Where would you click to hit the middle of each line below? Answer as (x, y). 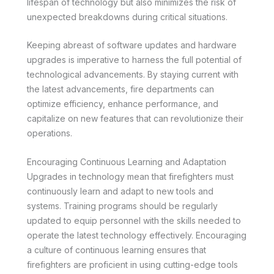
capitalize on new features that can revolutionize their (135, 119)
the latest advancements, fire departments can (120, 89)
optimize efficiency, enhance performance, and (123, 104)
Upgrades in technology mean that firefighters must (130, 176)
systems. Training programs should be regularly (122, 206)
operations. (50, 133)
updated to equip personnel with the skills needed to (134, 220)
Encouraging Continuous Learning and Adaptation (127, 161)
